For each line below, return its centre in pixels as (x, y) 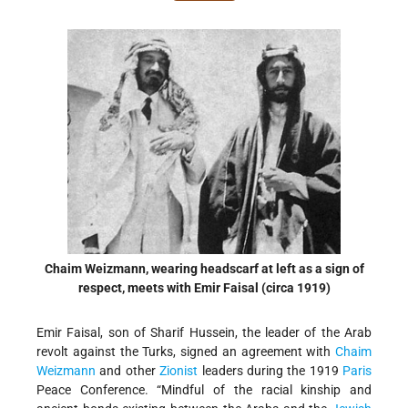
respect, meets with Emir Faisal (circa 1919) (204, 287)
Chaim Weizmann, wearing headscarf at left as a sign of (204, 268)
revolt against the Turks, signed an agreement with (186, 352)
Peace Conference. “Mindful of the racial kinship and (204, 390)
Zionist (179, 371)
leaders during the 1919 (270, 371)
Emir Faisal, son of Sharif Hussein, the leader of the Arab (204, 333)
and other (128, 371)
